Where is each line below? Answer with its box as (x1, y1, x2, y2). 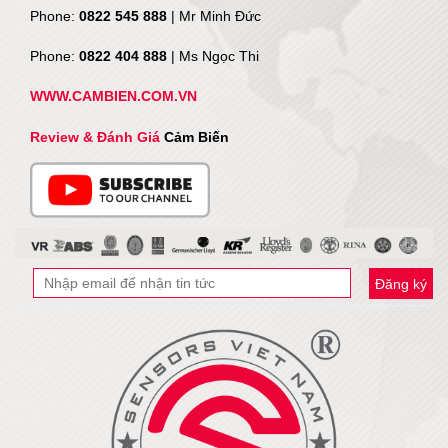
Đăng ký (375, 276, 427, 293)
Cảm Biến (164, 129, 229, 146)
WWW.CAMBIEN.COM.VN (30, 88, 197, 105)
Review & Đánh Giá (30, 129, 164, 146)
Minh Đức (200, 8, 261, 25)
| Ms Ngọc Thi (171, 48, 259, 65)
